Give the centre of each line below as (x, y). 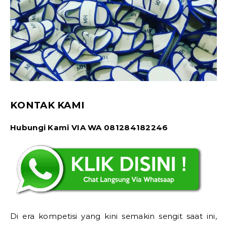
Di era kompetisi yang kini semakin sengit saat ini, (113, 216)
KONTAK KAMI (48, 105)
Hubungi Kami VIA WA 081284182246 (89, 127)
